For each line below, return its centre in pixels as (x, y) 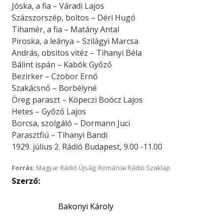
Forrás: (23, 168)
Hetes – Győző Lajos (49, 111)
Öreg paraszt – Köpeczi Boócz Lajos (77, 100)
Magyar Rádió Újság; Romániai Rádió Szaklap (102, 168)
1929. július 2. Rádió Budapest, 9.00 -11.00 (87, 147)
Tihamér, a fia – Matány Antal (66, 29)
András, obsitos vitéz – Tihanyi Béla (77, 53)
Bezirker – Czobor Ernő (55, 76)
